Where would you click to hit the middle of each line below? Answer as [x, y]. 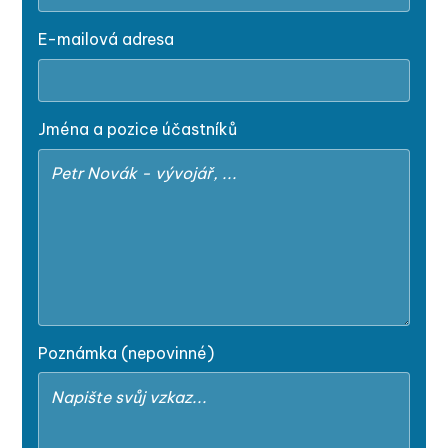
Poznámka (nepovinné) [126, 352]
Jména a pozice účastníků [138, 128]
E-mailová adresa [106, 38]
